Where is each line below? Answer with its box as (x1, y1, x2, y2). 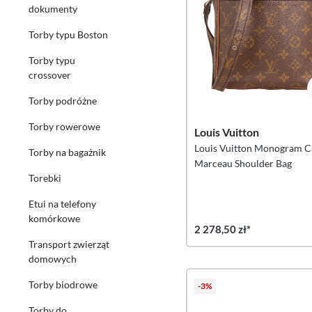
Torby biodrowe (29, 279, 97, 290)
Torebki (29, 172, 61, 184)
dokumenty (29, 3, 77, 15)
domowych (29, 253, 77, 265)
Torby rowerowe (29, 120, 100, 132)
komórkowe (29, 212, 80, 224)
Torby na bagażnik (29, 146, 106, 158)
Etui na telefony (29, 198, 96, 210)
